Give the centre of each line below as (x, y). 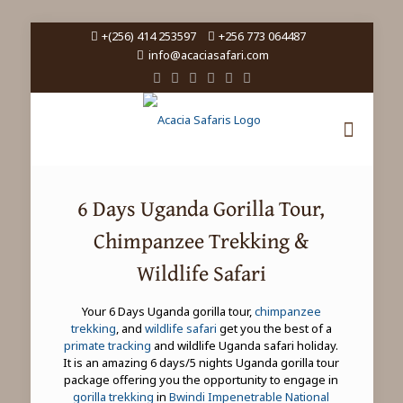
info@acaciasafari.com (208, 55)
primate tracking (108, 345)
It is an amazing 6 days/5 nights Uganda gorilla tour (201, 363)
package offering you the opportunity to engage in (201, 380)
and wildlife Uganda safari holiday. (245, 345)
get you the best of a (274, 328)
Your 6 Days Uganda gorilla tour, (168, 311)
